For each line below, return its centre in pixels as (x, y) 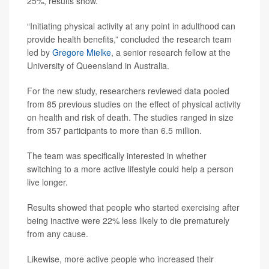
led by (40, 53)
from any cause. (58, 234)
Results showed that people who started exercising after (133, 207)
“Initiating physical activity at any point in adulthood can (131, 26)
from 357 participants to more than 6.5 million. (114, 131)
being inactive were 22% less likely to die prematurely (128, 221)
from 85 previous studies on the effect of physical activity (134, 104)
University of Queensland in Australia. (98, 66)
